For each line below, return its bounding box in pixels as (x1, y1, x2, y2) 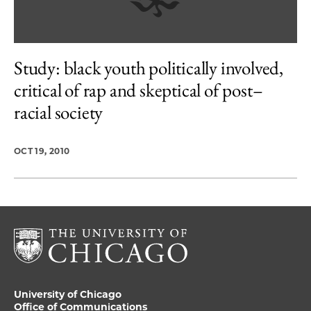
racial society (14, 99, 103, 124)
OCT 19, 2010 (14, 145, 70, 156)
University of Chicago (14, 287, 121, 301)
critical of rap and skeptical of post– (14, 77, 263, 102)
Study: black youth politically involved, (14, 55, 283, 80)
